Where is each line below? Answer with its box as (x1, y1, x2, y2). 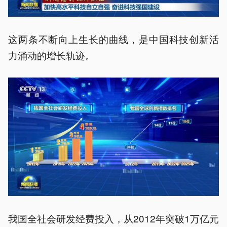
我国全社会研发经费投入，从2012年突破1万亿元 (8, 211, 219, 225)
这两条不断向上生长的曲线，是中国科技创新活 (8, 31, 219, 46)
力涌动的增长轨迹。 (8, 48, 95, 62)
